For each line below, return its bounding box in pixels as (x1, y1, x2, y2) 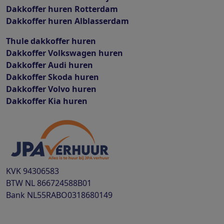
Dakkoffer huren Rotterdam (6, 3, 118, 14)
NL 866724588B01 (23, 177, 91, 188)
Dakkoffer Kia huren (6, 95, 87, 106)
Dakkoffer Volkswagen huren (6, 47, 123, 58)
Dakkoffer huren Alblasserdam (6, 15, 129, 26)
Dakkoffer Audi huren (6, 59, 93, 70)
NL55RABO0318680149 (25, 189, 112, 200)
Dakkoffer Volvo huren (6, 83, 96, 94)
